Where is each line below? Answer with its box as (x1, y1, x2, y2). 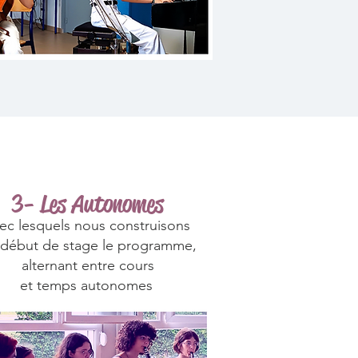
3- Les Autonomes (12, 189, 164, 219)
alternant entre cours (22, 257, 154, 274)
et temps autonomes (19, 276, 157, 294)
